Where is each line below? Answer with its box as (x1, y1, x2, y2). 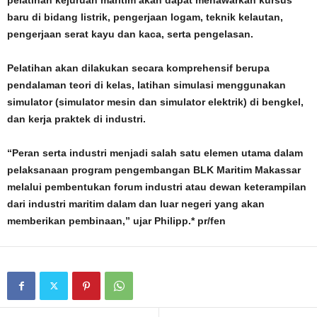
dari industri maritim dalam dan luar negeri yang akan (7, 198, 265, 209)
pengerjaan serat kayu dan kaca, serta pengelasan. (7, 28, 253, 40)
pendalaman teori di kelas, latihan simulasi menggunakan (7, 79, 286, 91)
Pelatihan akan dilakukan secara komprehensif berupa (7, 62, 270, 74)
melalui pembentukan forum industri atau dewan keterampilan (7, 181, 306, 192)
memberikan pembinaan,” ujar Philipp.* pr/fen (7, 215, 226, 226)
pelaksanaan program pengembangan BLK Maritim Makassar (7, 164, 301, 175)
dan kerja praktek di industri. (7, 113, 146, 125)
